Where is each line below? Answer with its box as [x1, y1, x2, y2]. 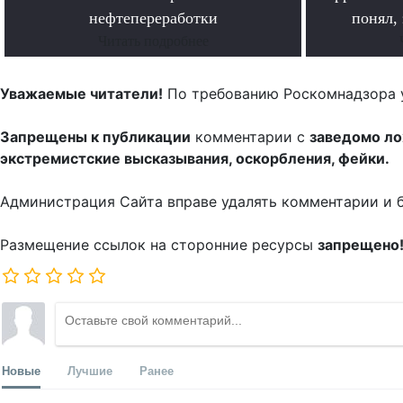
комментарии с [191, 128, 309, 147]
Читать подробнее [97, 33, 209, 49]
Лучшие [67, 362, 112, 380]
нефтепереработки [88, 9, 218, 28]
